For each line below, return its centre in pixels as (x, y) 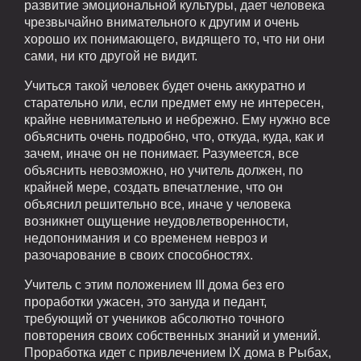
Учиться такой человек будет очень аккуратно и (165, 86)
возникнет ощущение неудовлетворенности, (156, 222)
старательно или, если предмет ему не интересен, (174, 103)
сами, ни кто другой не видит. (111, 56)
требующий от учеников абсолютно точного (154, 319)
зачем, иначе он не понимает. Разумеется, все (162, 154)
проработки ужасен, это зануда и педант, (145, 302)
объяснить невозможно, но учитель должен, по (164, 171)
